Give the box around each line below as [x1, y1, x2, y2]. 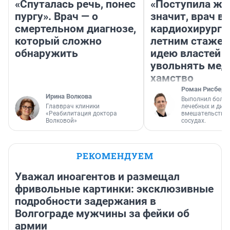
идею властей [150, 47, 221, 60]
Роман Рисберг [181, 85, 227, 93]
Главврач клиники [46, 103, 100, 110]
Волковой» [46, 117, 77, 125]
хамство [150, 72, 194, 85]
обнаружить [15, 47, 78, 60]
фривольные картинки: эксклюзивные [15, 183, 214, 196]
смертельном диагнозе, [15, 23, 136, 35]
